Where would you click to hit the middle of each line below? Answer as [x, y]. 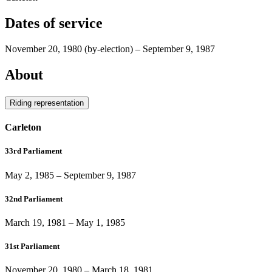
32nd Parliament [34, 199]
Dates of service [54, 23]
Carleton [23, 127]
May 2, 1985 [29, 175]
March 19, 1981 [36, 222]
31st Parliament [32, 246]
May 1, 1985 [100, 222]
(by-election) [109, 49]
